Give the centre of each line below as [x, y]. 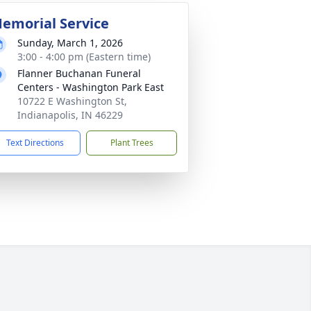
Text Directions [35, 143]
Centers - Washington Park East [91, 87]
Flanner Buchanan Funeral [79, 73]
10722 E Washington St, [72, 101]
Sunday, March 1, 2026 [70, 43]
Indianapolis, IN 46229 [70, 115]
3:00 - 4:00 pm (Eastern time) [84, 57]
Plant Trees [132, 143]
